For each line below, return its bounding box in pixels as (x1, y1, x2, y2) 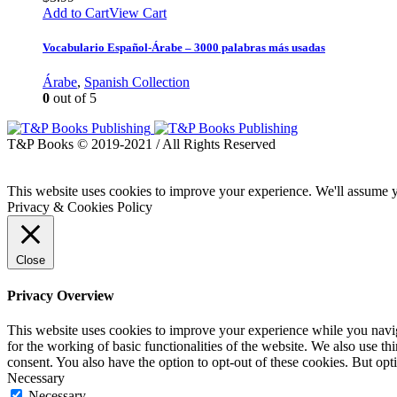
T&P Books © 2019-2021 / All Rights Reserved (7, 136, 276, 152)
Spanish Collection (84, 74, 190, 90)
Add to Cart (43, 4, 109, 20)
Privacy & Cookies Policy (7, 198, 152, 214)
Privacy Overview (7, 288, 114, 304)
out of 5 (50, 90, 97, 105)
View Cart (109, 4, 167, 20)
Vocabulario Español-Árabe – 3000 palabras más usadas (43, 40, 325, 54)
